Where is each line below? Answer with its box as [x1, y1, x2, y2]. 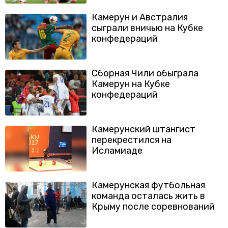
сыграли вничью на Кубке [92, 22, 203, 34]
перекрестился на [92, 134, 172, 146]
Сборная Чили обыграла [92, 68, 198, 79]
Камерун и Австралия [92, 12, 188, 23]
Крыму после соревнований [92, 201, 215, 212]
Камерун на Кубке [92, 78, 170, 90]
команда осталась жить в [92, 190, 205, 202]
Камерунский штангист [92, 124, 195, 135]
